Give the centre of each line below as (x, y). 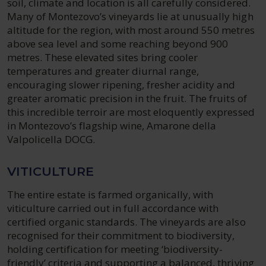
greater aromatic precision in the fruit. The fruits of (127, 98)
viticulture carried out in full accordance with (113, 208)
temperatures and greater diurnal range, (103, 71)
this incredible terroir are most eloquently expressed (131, 112)
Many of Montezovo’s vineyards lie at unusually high (130, 16)
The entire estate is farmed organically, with (110, 194)
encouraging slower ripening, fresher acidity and (121, 85)
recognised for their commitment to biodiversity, (121, 235)
